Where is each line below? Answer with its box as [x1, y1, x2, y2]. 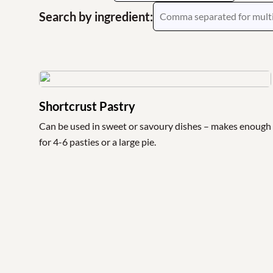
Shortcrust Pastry [39, 99, 135, 113]
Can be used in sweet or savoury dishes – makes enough [39, 120, 271, 132]
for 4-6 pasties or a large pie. [39, 136, 156, 147]
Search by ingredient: [39, 9, 153, 24]
